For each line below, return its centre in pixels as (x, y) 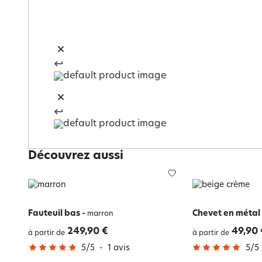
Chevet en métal (226, 213)
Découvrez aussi (76, 156)
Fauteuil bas (54, 213)
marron (99, 214)
